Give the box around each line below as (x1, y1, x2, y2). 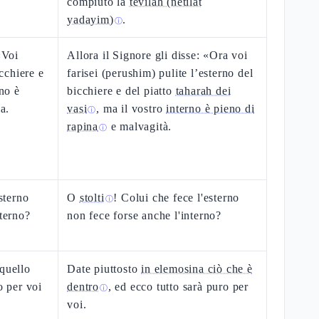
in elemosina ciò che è (141, 263, 253, 275)
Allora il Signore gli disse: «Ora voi (67, 49, 248, 61)
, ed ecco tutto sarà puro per (108, 281, 249, 293)
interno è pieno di (166, 103, 255, 115)
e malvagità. (107, 120, 172, 132)
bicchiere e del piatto (67, 85, 176, 97)
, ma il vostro (96, 103, 167, 115)
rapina (67, 120, 99, 132)
